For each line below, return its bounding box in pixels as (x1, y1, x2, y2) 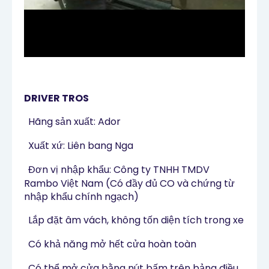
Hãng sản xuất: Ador (28, 115, 121, 129)
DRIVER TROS (24, 91, 89, 106)
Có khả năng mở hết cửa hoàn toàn (28, 237, 196, 252)
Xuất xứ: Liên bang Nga (28, 139, 133, 153)
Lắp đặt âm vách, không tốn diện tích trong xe (28, 213, 244, 228)
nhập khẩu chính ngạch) (24, 190, 139, 204)
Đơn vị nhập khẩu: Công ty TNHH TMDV (28, 163, 210, 177)
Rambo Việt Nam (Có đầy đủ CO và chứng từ (24, 177, 235, 191)
